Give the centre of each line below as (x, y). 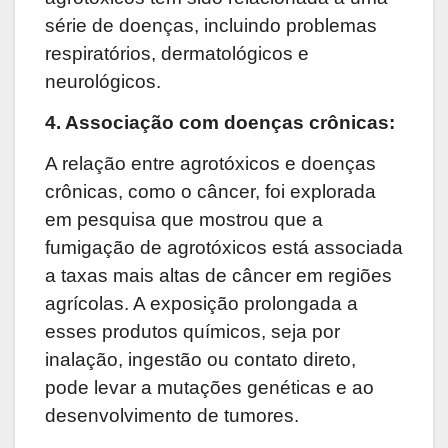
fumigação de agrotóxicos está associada (224, 247)
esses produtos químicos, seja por (192, 331)
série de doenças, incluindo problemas (211, 26)
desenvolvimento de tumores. (172, 415)
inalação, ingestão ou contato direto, (200, 359)
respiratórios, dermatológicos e (177, 54)
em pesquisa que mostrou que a (184, 219)
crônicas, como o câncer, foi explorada (210, 191)
